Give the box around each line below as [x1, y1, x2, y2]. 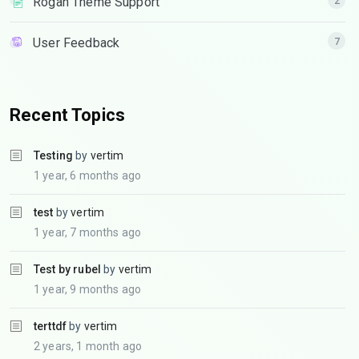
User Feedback [33, 35, 120, 50]
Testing [34, 149, 74, 162]
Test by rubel [34, 263, 101, 276]
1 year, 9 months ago [34, 283, 141, 296]
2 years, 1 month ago [34, 340, 142, 353]
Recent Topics [10, 105, 125, 125]
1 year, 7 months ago [34, 226, 141, 239]
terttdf [34, 320, 67, 333]
